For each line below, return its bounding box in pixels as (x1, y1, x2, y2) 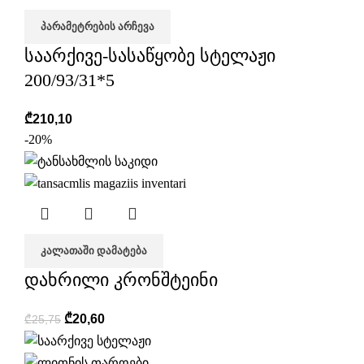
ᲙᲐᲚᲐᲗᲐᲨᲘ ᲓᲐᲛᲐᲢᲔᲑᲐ (41, 245, 147, 257)
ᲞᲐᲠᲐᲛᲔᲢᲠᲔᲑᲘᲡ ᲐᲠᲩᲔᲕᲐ (41, 20, 154, 33)
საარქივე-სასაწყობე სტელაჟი (24, 45, 275, 67)
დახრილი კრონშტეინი (24, 270, 218, 290)
